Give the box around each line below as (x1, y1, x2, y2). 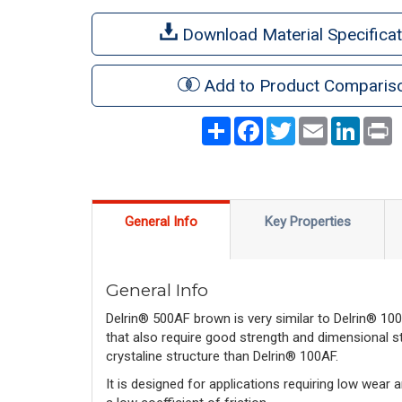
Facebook (262, 115, 321, 132)
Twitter (294, 115, 336, 132)
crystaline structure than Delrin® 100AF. (106, 347, 338, 364)
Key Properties (264, 213, 351, 230)
